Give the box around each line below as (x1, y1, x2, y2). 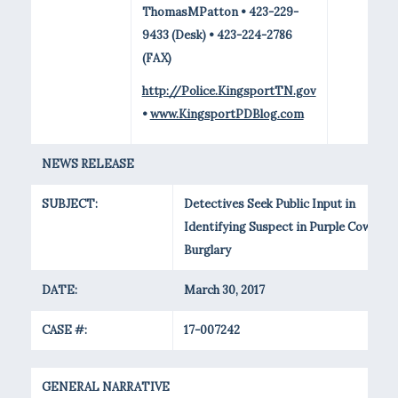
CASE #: (41, 322, 87, 338)
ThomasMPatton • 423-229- (141, 4, 298, 20)
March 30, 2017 (183, 283, 265, 298)
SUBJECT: (41, 196, 98, 211)
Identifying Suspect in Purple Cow (183, 219, 371, 235)
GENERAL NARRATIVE (41, 379, 170, 394)
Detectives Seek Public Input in (183, 196, 355, 211)
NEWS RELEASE (41, 156, 134, 171)
